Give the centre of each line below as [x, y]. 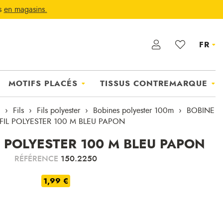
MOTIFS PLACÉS [43, 84]
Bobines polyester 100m [133, 111]
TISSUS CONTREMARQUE [154, 84]
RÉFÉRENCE [38, 159]
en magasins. [25, 9]
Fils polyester [58, 111]
